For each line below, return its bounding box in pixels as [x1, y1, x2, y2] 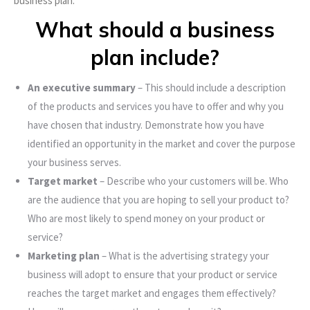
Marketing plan [28, 249, 102, 263]
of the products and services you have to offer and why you [28, 100, 284, 113]
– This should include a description [136, 81, 286, 95]
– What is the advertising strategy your [102, 249, 269, 263]
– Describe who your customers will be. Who [98, 174, 289, 188]
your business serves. [28, 156, 121, 170]
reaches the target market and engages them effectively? [28, 286, 276, 300]
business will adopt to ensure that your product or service [28, 268, 277, 282]
